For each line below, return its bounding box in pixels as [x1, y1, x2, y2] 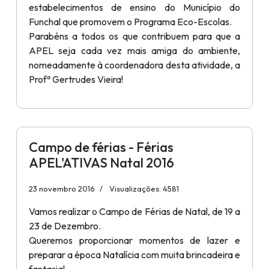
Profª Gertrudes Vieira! [29, 73, 123, 85]
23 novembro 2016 [29, 183, 95, 193]
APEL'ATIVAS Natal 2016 [29, 154, 174, 171]
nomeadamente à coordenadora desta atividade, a [29, 58, 240, 71]
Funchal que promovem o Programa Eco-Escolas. [29, 15, 232, 28]
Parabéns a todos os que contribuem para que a [29, 29, 240, 42]
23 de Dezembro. [29, 219, 101, 232]
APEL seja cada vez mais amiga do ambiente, [29, 44, 240, 56]
